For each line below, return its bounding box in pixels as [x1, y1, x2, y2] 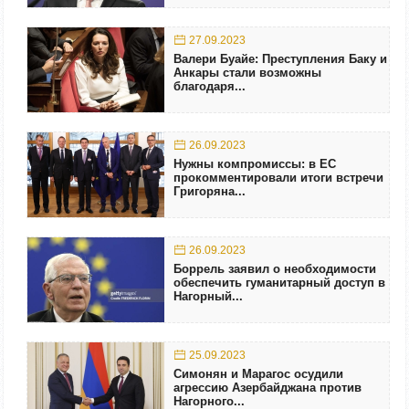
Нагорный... [173, 289, 243, 304]
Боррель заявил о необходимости [173, 262, 376, 277]
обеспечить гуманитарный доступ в [173, 276, 385, 290]
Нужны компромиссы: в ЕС [173, 157, 336, 172]
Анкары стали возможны [173, 66, 321, 80]
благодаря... [173, 79, 246, 94]
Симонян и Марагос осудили [173, 367, 343, 382]
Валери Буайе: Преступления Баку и [173, 52, 387, 67]
